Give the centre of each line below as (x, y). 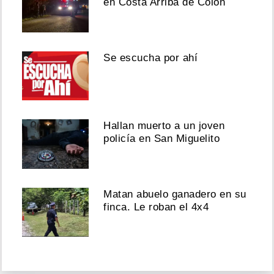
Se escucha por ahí (151, 57)
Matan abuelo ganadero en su (175, 194)
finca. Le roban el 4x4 (156, 207)
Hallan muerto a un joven (164, 126)
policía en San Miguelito (162, 139)
